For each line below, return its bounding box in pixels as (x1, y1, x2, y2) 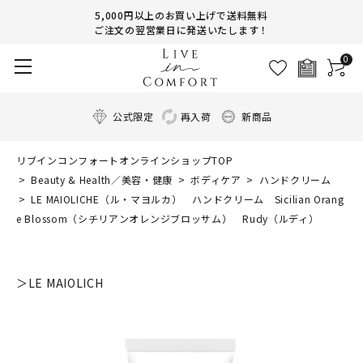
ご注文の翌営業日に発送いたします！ (94, 23, 269, 36)
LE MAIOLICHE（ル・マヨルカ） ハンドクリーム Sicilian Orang (28, 192, 344, 206)
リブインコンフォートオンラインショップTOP (16, 153, 233, 167)
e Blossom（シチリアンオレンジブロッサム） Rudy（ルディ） (16, 211, 319, 225)
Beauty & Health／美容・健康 (31, 173, 173, 186)
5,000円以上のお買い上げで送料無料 (95, 8, 268, 22)
